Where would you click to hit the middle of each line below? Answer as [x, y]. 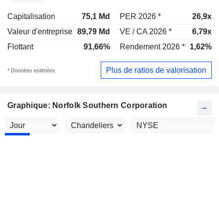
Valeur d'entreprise [40, 32]
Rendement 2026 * [152, 47]
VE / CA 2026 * [146, 32]
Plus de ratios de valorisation [156, 70]
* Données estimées [31, 70]
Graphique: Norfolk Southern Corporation [88, 106]
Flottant [20, 47]
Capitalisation [31, 16]
